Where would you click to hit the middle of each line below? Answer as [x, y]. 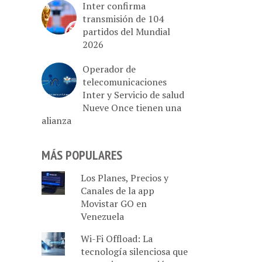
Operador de [109, 69]
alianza [56, 120]
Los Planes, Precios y [124, 178]
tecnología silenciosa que [134, 251]
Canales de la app [117, 191]
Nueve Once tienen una [132, 107]
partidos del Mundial [126, 31]
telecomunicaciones [125, 82]
